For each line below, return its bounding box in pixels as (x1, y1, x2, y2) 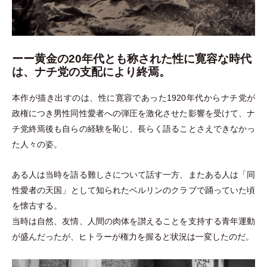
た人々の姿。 (12, 139, 62, 150)
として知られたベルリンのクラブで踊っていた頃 (70, 185, 256, 195)
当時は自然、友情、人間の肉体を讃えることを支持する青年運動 (12, 216, 255, 226)
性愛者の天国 (12, 185, 63, 195)
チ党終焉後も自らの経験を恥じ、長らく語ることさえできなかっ (12, 124, 255, 134)
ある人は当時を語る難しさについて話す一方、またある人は (12, 170, 238, 180)
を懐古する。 (12, 201, 62, 211)
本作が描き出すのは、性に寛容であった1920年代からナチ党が (12, 93, 255, 103)
